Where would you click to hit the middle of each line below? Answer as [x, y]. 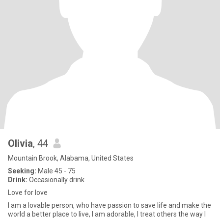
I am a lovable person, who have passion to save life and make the [110, 205]
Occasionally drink [56, 180]
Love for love [28, 192]
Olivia [20, 143]
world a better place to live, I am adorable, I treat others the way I [107, 214]
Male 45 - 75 [56, 171]
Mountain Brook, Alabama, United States [71, 158]
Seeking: [22, 171]
